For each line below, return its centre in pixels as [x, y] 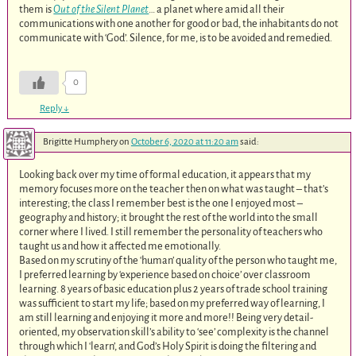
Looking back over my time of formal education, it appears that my [165, 174]
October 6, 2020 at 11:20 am [184, 141]
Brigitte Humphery [80, 141]
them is [37, 10]
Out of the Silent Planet [101, 10]
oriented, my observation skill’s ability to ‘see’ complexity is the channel [174, 331]
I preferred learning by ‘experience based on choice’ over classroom [165, 274]
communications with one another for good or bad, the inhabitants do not [179, 24]
